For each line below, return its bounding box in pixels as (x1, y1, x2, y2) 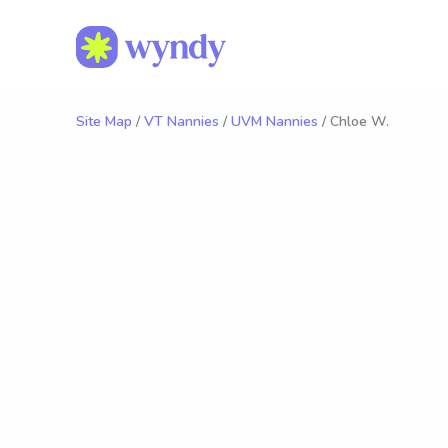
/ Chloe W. (318, 112, 389, 131)
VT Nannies (144, 112, 219, 131)
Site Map (76, 112, 132, 131)
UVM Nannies (231, 112, 318, 131)
